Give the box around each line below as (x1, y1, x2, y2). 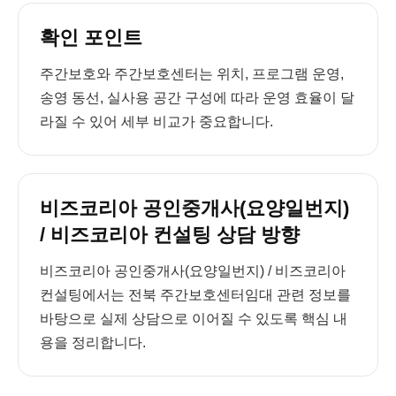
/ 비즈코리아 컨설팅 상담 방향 (40, 224, 300, 246)
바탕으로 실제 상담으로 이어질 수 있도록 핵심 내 (40, 311, 347, 326)
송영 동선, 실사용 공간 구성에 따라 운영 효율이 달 (40, 90, 354, 105)
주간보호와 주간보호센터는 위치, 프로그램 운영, (40, 66, 344, 81)
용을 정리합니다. (40, 335, 146, 350)
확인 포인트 (40, 27, 142, 49)
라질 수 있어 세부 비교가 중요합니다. (40, 114, 273, 129)
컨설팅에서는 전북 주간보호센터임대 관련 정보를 (40, 287, 351, 302)
